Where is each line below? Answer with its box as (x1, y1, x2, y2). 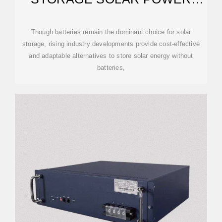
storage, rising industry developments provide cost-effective (22, 40, 200, 48)
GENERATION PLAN (51, 5, 171, 19)
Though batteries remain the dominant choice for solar (31, 28, 191, 36)
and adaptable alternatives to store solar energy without (29, 52, 193, 59)
